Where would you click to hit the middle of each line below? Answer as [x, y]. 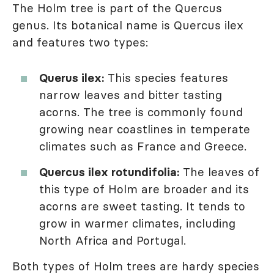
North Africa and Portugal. [113, 241]
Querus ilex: [72, 78]
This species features [166, 78]
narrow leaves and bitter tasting [131, 95]
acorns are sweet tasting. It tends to [142, 206]
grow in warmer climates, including [137, 224]
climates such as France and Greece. [143, 146]
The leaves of [219, 172]
